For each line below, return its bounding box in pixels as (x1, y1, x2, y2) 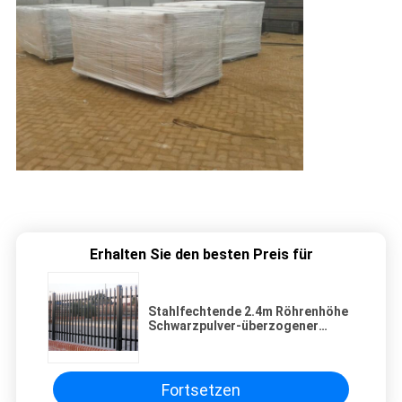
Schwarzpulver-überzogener (148, 319, 319, 334)
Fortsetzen (162, 380, 240, 399)
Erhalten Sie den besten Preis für (89, 246, 313, 264)
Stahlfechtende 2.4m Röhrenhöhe (148, 304, 348, 319)
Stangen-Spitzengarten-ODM (148, 333, 324, 348)
